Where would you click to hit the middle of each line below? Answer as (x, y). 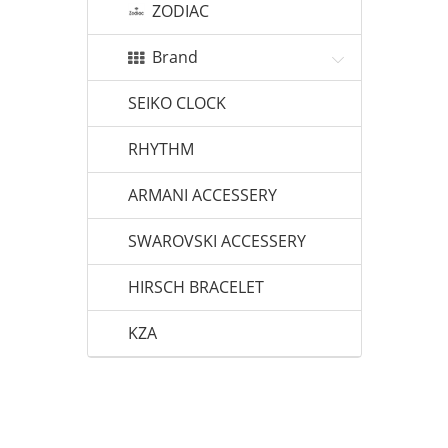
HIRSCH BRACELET (196, 287)
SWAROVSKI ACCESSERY (217, 241)
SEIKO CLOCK (177, 103)
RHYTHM (161, 149)
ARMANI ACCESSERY (202, 195)
